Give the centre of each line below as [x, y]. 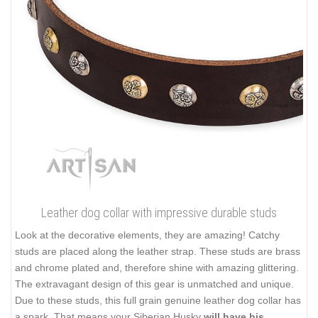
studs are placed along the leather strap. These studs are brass [158, 252]
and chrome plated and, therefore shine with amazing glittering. [157, 268]
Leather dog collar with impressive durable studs [159, 213]
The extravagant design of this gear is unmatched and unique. [154, 284]
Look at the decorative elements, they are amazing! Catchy [147, 235]
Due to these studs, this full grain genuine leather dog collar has [158, 301]
